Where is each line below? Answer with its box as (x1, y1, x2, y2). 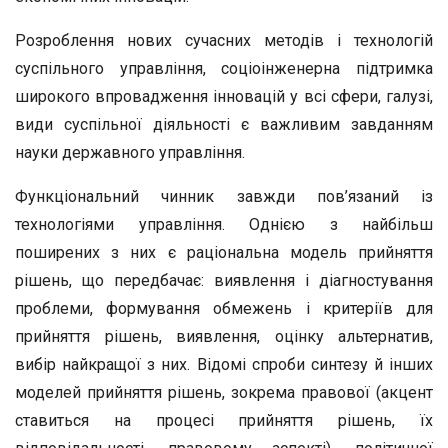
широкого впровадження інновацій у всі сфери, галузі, (15, 87, 433, 106)
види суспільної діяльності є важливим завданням (15, 115, 433, 134)
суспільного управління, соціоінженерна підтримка (15, 59, 433, 78)
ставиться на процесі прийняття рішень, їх (15, 411, 433, 430)
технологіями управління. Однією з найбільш (15, 215, 433, 234)
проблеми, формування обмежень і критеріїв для (15, 299, 433, 318)
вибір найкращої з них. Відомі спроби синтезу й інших (15, 355, 433, 374)
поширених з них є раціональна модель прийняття (15, 243, 433, 262)
